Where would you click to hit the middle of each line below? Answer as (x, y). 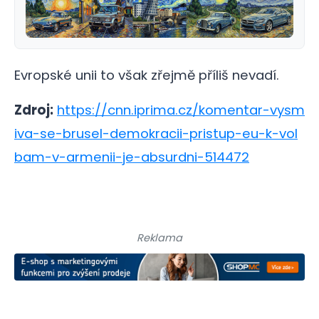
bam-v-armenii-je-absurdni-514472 (132, 157)
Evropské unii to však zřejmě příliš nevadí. (147, 75)
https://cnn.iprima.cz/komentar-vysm (181, 110)
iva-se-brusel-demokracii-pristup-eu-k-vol (156, 133)
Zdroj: (34, 110)
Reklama (159, 238)
